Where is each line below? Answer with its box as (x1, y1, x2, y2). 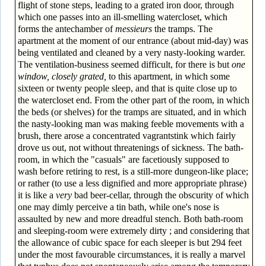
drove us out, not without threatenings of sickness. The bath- (17, 142, 243, 153)
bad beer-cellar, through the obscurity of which (71, 189, 249, 200)
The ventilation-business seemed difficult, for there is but (17, 59, 232, 69)
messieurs (115, 23, 152, 34)
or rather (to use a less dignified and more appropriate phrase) (17, 178, 246, 188)
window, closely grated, (17, 71, 106, 81)
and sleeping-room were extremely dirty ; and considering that (17, 225, 249, 236)
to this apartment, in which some (106, 71, 230, 81)
